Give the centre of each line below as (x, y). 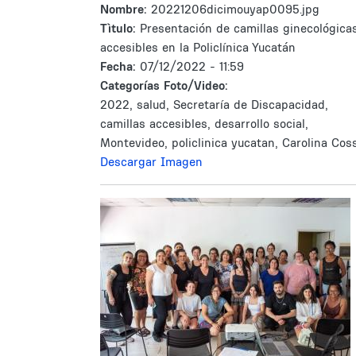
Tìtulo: (118, 28)
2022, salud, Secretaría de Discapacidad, (214, 104)
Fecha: (120, 66)
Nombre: (126, 9)
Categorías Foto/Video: (164, 85)
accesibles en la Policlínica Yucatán (198, 47)
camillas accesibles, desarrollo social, (204, 124)
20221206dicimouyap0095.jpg (235, 9)
